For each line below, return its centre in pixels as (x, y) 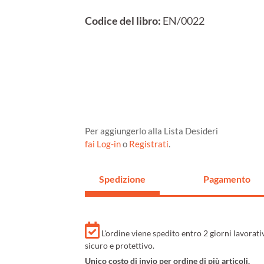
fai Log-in (104, 144)
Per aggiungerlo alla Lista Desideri (151, 131)
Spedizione (122, 179)
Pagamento (227, 179)
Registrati (149, 144)
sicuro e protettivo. (120, 246)
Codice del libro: (123, 21)
